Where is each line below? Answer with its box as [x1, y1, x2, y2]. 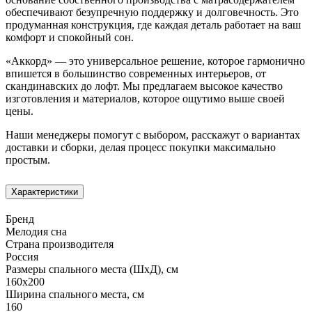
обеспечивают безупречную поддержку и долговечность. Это [6, 6, 299, 19]
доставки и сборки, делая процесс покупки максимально [6, 141, 276, 154]
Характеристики [11, 186, 78, 197]
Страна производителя [6, 237, 114, 250]
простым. [6, 154, 50, 166]
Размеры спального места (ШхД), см [6, 263, 178, 275]
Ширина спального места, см [6, 288, 144, 300]
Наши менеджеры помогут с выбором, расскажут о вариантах [6, 129, 300, 141]
